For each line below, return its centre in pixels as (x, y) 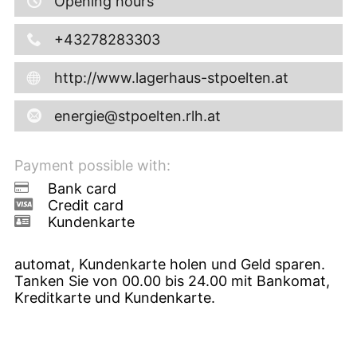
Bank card (82, 188)
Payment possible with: (92, 165)
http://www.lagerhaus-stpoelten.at (171, 77)
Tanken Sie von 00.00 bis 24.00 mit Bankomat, (172, 280)
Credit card (86, 205)
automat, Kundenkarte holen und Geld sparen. (170, 264)
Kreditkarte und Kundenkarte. (115, 297)
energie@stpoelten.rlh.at (137, 116)
